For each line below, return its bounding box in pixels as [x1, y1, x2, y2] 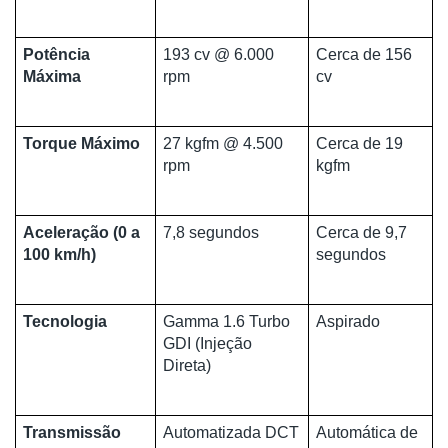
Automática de [315, 423, 418, 441]
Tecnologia [22, 312, 107, 330]
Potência [22, 45, 90, 63]
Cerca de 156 [315, 45, 412, 63]
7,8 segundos [162, 223, 259, 241]
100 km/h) [22, 245, 96, 263]
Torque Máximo [22, 134, 140, 152]
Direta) [162, 356, 211, 374]
